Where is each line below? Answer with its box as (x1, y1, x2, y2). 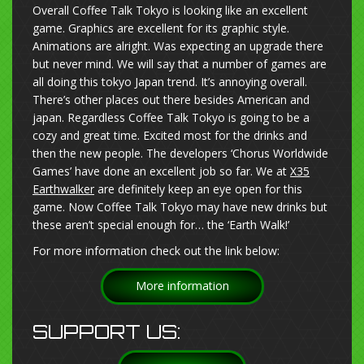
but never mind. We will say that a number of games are (32, 56, 327, 72)
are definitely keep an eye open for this (94, 181, 302, 197)
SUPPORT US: (32, 319, 181, 344)
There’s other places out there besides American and (32, 92, 310, 108)
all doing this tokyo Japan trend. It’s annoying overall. (32, 74, 307, 90)
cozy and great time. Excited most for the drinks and (32, 128, 307, 144)
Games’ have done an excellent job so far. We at (32, 163, 290, 180)
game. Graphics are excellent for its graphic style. (32, 20, 289, 37)
